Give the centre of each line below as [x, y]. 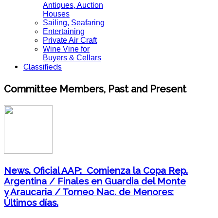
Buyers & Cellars [72, 58]
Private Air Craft [70, 40]
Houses [56, 14]
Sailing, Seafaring [74, 23]
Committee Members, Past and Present [95, 89]
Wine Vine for [66, 49]
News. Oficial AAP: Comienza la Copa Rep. [96, 170]
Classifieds [43, 67]
